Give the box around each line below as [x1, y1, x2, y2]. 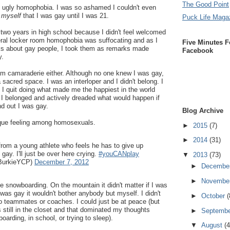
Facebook [182, 46, 213, 54]
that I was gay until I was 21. [21, 12, 109, 20]
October [201, 191, 227, 200]
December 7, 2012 [34, 158, 89, 166]
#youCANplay [99, 150, 139, 158]
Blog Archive [182, 107, 223, 115]
